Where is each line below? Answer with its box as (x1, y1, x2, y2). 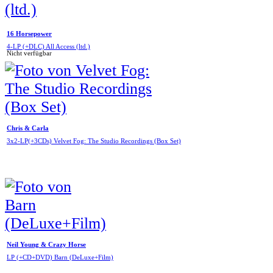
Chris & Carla (7, 124, 49, 132)
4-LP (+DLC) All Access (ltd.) (7, 43, 90, 51)
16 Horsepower (7, 30, 52, 37)
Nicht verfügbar (7, 50, 52, 57)
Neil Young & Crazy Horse (7, 241, 86, 248)
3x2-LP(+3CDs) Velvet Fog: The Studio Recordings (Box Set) (7, 138, 181, 145)
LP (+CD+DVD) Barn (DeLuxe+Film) (7, 254, 113, 261)
